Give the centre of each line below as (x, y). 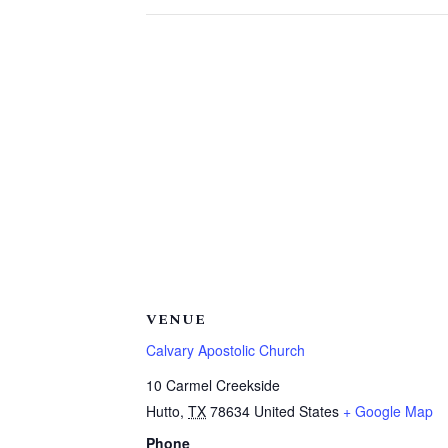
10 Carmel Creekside (213, 385)
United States (296, 411)
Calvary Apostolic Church (225, 350)
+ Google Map (388, 411)
